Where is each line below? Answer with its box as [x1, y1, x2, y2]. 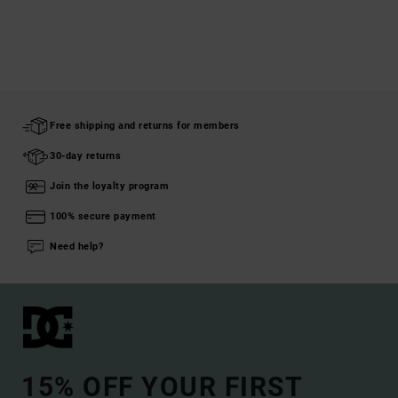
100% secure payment [50, 211, 156, 223]
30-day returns [50, 150, 121, 163]
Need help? [50, 241, 103, 253]
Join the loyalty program [50, 180, 169, 193]
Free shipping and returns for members [50, 120, 240, 132]
